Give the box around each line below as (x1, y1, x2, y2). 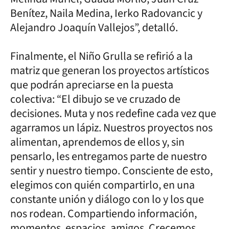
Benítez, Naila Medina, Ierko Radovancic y (10, 5, 202, 21)
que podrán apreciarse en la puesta (10, 76, 173, 93)
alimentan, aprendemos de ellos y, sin (10, 133, 185, 150)
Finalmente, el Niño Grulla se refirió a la (10, 48, 193, 64)
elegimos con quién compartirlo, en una (10, 176, 195, 193)
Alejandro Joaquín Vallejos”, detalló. (10, 19, 180, 36)
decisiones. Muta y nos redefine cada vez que (10, 105, 216, 122)
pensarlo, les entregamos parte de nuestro (10, 148, 207, 165)
